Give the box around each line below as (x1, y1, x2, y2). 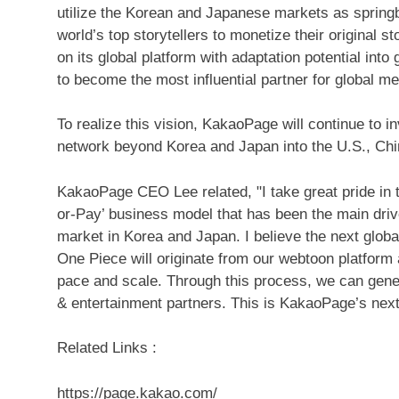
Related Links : (57, 339, 157, 356)
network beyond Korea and (57, 138, 239, 155)
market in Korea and (57, 227, 196, 245)
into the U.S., (279, 138, 375, 155)
